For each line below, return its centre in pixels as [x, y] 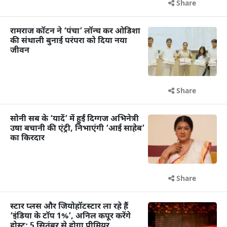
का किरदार [27, 139]
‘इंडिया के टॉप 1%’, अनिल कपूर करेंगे [70, 217]
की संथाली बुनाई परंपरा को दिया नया [69, 42]
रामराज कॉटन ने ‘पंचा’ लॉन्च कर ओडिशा [75, 32]
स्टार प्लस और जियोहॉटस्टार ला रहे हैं [69, 207]
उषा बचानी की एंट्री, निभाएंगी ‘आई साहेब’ [77, 129]
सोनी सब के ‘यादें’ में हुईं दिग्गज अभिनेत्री [74, 120]
